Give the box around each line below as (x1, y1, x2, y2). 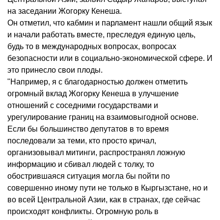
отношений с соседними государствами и (7, 101, 158, 110)
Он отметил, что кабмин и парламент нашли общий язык (7, 19, 212, 27)
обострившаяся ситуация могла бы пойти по (7, 172, 170, 181)
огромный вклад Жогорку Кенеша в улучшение (7, 89, 179, 98)
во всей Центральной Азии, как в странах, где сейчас (7, 195, 200, 204)
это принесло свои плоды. (7, 66, 103, 75)
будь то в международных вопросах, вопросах (7, 42, 176, 51)
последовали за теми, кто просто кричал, (7, 137, 156, 145)
